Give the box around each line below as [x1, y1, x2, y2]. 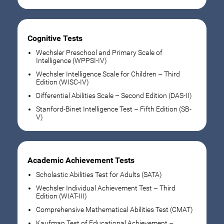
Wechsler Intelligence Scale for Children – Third [36, 70, 180, 78]
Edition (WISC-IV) [36, 78, 89, 86]
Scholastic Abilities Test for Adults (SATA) [36, 170, 162, 178]
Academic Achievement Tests [27, 156, 135, 165]
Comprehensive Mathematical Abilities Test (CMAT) [36, 205, 193, 213]
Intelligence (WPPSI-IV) [36, 56, 107, 64]
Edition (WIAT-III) [36, 192, 87, 200]
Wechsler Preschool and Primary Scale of [36, 48, 163, 56]
